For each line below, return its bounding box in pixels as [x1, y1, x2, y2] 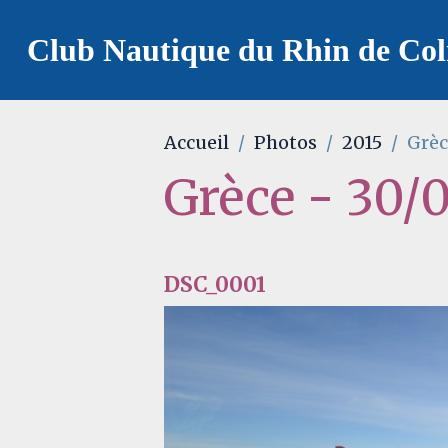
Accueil [164, 130, 230, 154]
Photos [254, 130, 318, 154]
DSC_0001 [164, 271, 267, 298]
